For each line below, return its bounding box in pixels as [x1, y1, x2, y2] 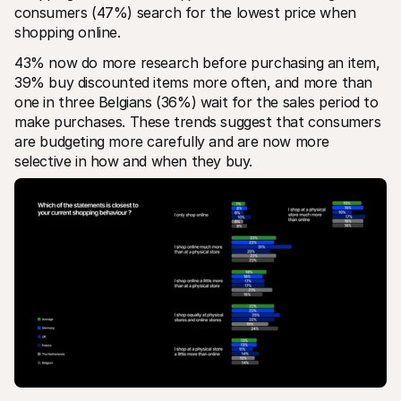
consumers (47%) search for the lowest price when [14, 3, 356, 21]
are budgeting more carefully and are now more [14, 132, 330, 150]
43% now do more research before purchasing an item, [14, 53, 380, 72]
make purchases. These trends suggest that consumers [14, 112, 381, 131]
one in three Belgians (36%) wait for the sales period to [14, 92, 379, 111]
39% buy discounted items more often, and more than [14, 73, 373, 91]
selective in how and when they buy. [14, 151, 253, 170]
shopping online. [14, 22, 121, 41]
